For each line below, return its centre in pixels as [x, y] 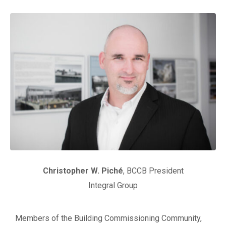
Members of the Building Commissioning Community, [108, 218]
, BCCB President [153, 171]
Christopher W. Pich [80, 171]
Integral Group [113, 185]
